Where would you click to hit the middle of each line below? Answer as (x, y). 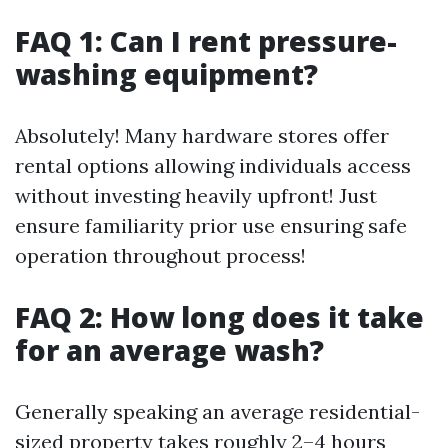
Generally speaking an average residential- (217, 411)
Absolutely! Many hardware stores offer (202, 135)
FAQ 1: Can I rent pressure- (206, 41)
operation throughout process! (160, 255)
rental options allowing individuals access (213, 165)
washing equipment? (166, 74)
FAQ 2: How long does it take (219, 317)
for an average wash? (169, 350)
